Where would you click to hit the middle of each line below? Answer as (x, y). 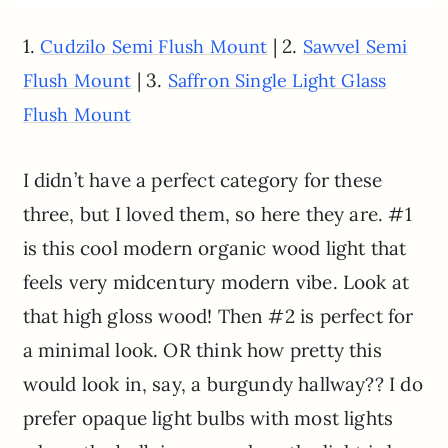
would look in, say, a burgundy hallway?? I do (222, 384)
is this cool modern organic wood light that (214, 248)
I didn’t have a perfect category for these (202, 180)
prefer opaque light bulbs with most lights (208, 418)
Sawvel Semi (355, 47)
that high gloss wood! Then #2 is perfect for (218, 316)
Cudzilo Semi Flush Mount (154, 47)
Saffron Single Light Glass (277, 81)
